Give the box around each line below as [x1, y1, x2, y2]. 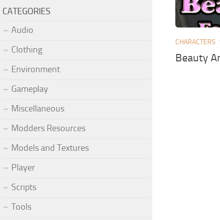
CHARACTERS [175, 37, 216, 46]
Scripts [11, 181, 36, 192]
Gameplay [11, 83, 48, 94]
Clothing [11, 44, 42, 55]
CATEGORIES [2, 5, 51, 17]
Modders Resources [11, 122, 85, 134]
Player [11, 162, 35, 173]
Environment [11, 63, 60, 75]
